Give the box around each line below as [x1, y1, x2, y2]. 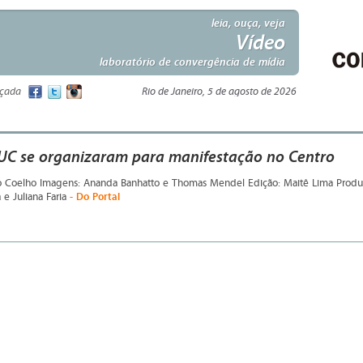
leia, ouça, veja [211, 15, 285, 30]
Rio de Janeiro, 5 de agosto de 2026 [142, 86, 297, 97]
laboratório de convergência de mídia [100, 54, 285, 69]
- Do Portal [70, 190, 120, 203]
